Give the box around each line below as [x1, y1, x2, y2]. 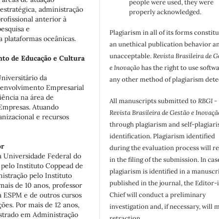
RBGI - [198, 97, 218, 106]
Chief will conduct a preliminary [109, 191, 206, 199]
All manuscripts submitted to [109, 97, 198, 106]
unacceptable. [109, 52, 153, 61]
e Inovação [109, 64, 140, 72]
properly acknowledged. [129, 8, 202, 17]
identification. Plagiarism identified [109, 132, 216, 141]
